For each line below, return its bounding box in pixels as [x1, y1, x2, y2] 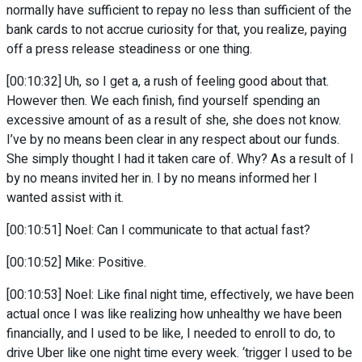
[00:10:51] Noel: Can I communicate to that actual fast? [6, 221, 310, 241]
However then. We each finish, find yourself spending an [6, 91, 320, 112]
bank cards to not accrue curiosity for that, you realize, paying [6, 20, 347, 40]
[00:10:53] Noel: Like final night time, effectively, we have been [6, 285, 354, 305]
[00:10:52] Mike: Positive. [6, 253, 146, 273]
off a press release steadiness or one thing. [6, 40, 252, 60]
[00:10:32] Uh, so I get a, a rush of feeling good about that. [6, 72, 329, 92]
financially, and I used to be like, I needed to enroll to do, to [6, 324, 335, 344]
